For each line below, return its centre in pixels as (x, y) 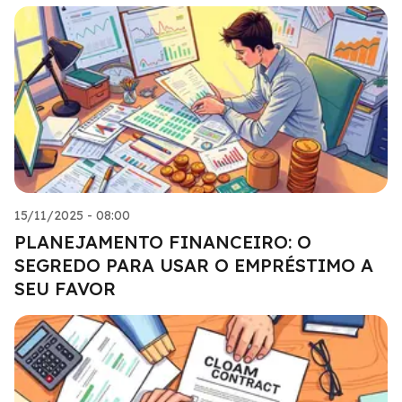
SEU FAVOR (65, 288)
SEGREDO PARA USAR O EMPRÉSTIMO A (194, 265)
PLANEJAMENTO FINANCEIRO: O (163, 241)
